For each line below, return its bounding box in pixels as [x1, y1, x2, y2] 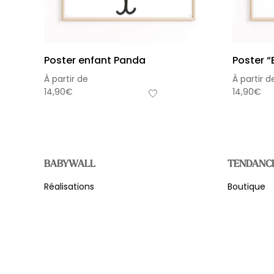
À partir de [44, 73, 88, 86]
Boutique [228, 180, 265, 193]
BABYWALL [44, 157, 95, 171]
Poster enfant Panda [44, 53, 146, 68]
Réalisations [44, 180, 94, 193]
